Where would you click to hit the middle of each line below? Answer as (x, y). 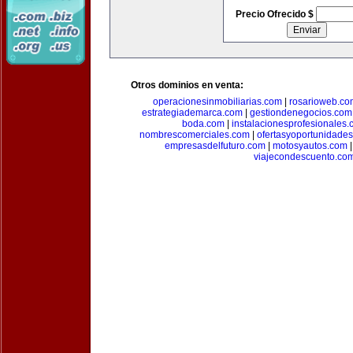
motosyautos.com (310, 146)
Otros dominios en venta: (187, 85)
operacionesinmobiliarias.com (217, 102)
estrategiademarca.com (192, 113)
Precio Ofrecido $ (275, 14)
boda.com (203, 124)
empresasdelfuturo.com (215, 146)
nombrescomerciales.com (195, 135)
